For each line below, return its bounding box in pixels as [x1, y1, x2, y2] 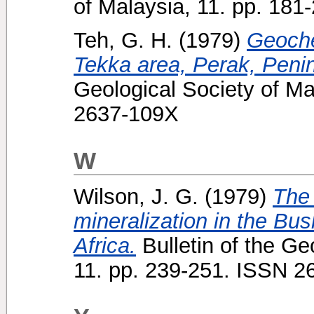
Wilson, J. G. [74, 184, 198, 208]
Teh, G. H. [74, 27, 172, 52]
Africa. [74, 233, 136, 257]
